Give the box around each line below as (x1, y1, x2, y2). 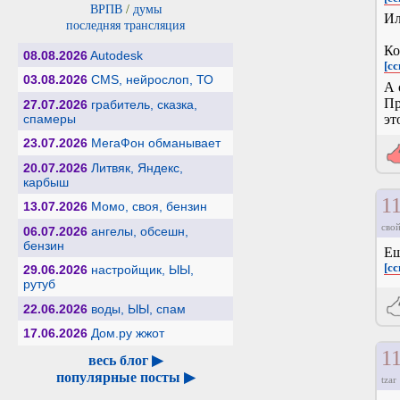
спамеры (22, 111, 76, 126)
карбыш (22, 174, 69, 189)
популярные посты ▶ (56, 369, 195, 385)
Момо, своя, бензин (90, 199, 207, 214)
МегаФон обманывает (90, 136, 221, 151)
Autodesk (89, 47, 143, 62)
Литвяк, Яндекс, (90, 160, 183, 175)
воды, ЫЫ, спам (90, 301, 186, 316)
